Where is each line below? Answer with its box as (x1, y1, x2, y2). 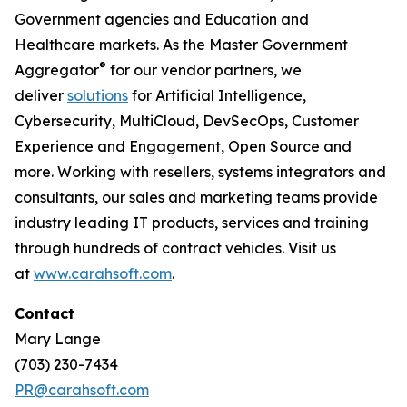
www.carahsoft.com (34, 264, 172, 283)
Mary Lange (15, 330, 101, 348)
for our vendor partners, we (106, 61, 302, 79)
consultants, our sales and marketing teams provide (15, 188, 378, 206)
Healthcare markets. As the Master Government (15, 35, 348, 54)
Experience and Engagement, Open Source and (15, 137, 352, 155)
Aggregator (15, 61, 99, 79)
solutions (67, 86, 128, 104)
